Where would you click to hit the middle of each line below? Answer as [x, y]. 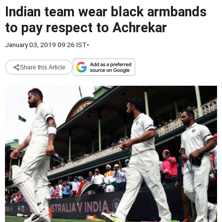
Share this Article [42, 67]
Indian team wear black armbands [106, 12]
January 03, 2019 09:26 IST [46, 45]
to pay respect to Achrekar [86, 28]
